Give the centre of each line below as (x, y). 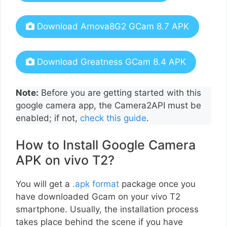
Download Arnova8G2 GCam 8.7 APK (112, 26)
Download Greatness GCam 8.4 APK (110, 62)
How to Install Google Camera (106, 145)
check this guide (113, 118)
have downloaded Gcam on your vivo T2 (98, 197)
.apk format (96, 184)
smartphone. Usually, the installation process (107, 210)
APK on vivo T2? (65, 160)
